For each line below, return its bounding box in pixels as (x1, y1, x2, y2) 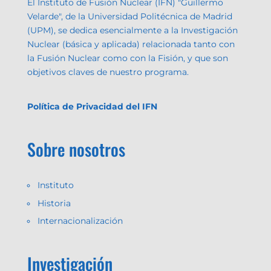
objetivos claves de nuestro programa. (27, 67, 189, 77)
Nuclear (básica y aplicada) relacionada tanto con (27, 39, 235, 49)
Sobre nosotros (27, 136, 125, 162)
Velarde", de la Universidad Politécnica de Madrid (27, 11, 232, 21)
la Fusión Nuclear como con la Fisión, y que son (27, 53, 228, 63)
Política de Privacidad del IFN (27, 101, 157, 111)
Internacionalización (37, 216, 123, 226)
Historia (37, 198, 71, 208)
